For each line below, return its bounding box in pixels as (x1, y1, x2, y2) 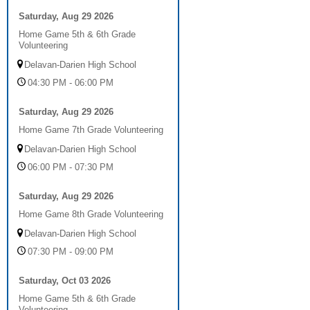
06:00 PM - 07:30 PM (28, 162, 113, 172)
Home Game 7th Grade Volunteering (19, 125, 163, 135)
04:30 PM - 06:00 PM (28, 77, 113, 88)
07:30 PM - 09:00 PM (28, 246, 113, 257)
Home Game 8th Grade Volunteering (19, 209, 163, 219)
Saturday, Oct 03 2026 (19, 275, 111, 286)
